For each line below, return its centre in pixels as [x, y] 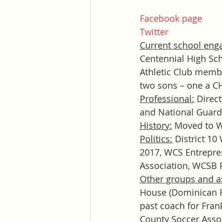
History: [156, 126]
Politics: [156, 139]
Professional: [167, 99]
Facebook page [171, 19]
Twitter [154, 32]
